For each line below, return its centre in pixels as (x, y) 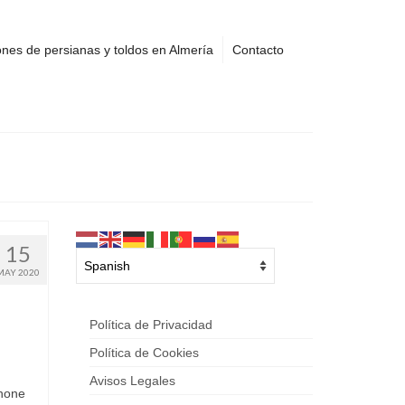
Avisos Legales (132, 381)
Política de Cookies (144, 353)
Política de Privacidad (151, 325)
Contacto (258, 50)
